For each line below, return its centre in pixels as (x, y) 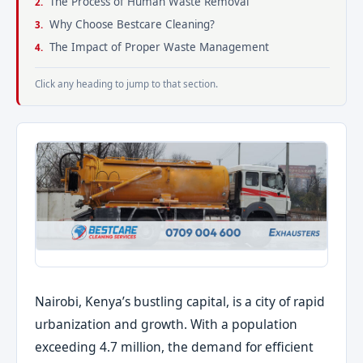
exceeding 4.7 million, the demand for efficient (175, 347)
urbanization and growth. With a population (167, 325)
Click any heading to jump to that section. (126, 84)
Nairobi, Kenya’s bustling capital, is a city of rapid (180, 302)
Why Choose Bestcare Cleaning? (132, 24)
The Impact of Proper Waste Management (159, 47)
